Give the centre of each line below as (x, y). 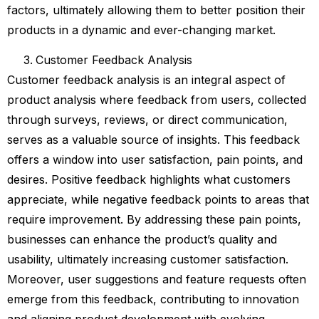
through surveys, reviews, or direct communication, (147, 120)
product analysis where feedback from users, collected (157, 100)
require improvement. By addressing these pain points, (154, 220)
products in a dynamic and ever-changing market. (141, 30)
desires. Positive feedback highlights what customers (149, 180)
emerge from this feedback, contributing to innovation (153, 299)
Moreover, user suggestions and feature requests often (157, 279)
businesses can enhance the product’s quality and (142, 240)
